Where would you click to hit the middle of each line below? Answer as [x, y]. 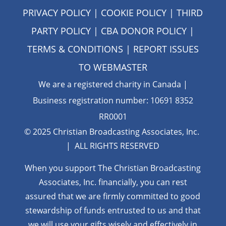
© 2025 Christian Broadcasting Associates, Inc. [113, 131]
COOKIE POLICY [134, 12]
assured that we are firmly [76, 196]
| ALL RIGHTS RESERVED [113, 146]
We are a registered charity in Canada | [113, 84]
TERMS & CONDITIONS [75, 49]
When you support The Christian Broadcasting [113, 168]
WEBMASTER [120, 67]
